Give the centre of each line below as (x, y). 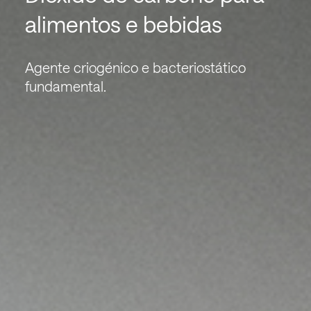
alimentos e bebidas (123, 24)
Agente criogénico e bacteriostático (135, 68)
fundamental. (65, 86)
